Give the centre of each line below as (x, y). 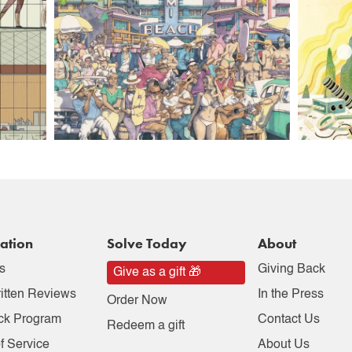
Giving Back (291, 269)
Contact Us (288, 319)
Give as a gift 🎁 (158, 272)
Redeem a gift (146, 326)
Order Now (137, 301)
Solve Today (147, 243)
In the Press (290, 294)
